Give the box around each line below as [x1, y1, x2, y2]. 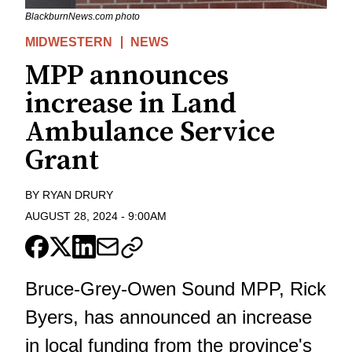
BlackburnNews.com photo [25, 11, 140, 23]
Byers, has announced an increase [25, 306, 312, 328]
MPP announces [25, 58, 229, 94]
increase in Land [25, 86, 236, 123]
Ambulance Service [25, 115, 275, 151]
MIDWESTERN [25, 35, 112, 49]
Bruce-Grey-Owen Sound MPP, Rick [25, 277, 326, 299]
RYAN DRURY [42, 189, 113, 202]
